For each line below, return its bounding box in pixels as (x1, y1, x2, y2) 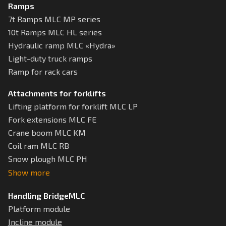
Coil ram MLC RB (8, 141, 69, 151)
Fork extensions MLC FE (8, 115, 96, 125)
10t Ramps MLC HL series (8, 27, 102, 37)
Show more (8, 167, 50, 178)
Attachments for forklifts (8, 88, 106, 98)
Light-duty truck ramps (8, 53, 92, 64)
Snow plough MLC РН (8, 154, 87, 164)
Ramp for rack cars (8, 67, 78, 77)
